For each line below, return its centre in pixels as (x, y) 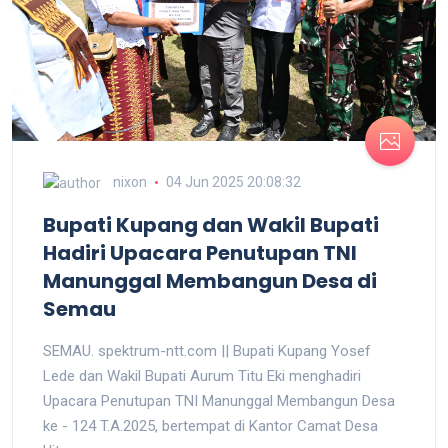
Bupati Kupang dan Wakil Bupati (211, 225)
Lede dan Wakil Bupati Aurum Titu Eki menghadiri (202, 376)
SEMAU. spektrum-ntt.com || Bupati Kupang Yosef (207, 351)
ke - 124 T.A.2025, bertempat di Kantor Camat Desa (210, 426)
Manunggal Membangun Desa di (210, 281)
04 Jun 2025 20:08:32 (233, 182)
